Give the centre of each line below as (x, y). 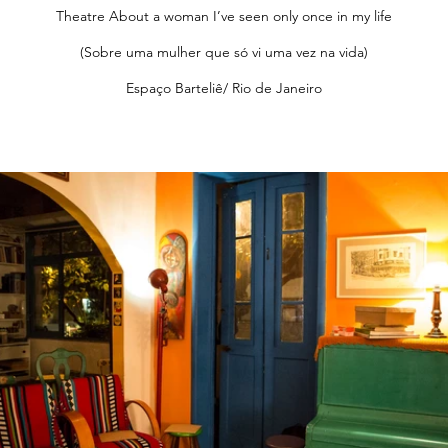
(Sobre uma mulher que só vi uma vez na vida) (223, 52)
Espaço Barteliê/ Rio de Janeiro (223, 88)
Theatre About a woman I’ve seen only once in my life (223, 16)
